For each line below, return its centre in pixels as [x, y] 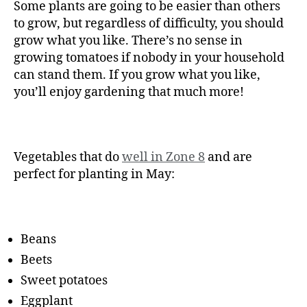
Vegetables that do [68, 158]
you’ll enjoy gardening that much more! [129, 93]
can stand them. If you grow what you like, [137, 75]
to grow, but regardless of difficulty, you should [149, 24]
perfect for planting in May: [94, 175]
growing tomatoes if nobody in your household [149, 58]
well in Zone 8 [163, 158]
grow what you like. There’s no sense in [128, 41]
